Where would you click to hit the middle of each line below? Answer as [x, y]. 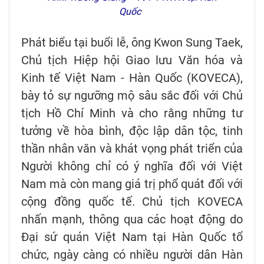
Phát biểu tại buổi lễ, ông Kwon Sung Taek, [132, 43]
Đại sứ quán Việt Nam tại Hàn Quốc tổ [132, 237]
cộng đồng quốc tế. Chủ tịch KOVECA [132, 202]
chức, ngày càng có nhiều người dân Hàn [132, 255]
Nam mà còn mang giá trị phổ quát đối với [132, 184]
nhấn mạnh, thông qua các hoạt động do [132, 220]
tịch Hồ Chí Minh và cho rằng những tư [132, 113]
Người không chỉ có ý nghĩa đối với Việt [132, 166]
